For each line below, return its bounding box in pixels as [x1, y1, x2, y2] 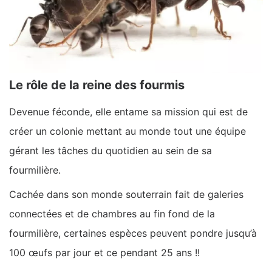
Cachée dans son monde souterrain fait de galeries [9, 188, 243, 200]
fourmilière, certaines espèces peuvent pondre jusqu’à [9, 226, 257, 239]
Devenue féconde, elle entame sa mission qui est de [9, 105, 248, 118]
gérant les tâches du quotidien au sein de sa [9, 144, 212, 157]
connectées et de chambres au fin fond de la [9, 207, 215, 220]
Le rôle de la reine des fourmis [9, 77, 185, 92]
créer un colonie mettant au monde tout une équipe [9, 124, 246, 137]
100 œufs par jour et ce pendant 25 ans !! [9, 246, 200, 259]
